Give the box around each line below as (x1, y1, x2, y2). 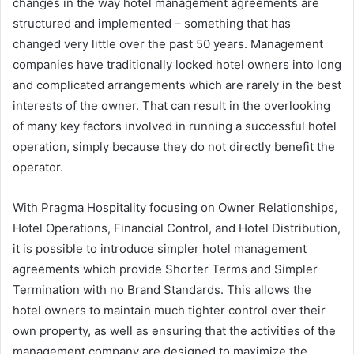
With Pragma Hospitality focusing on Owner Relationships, (13, 200, 337, 215)
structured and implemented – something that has (13, 16, 291, 31)
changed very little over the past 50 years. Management (13, 36, 323, 51)
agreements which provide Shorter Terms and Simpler (13, 262, 318, 277)
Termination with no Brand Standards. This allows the (13, 282, 311, 297)
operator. (13, 160, 63, 175)
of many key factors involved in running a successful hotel (13, 119, 337, 134)
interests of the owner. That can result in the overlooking (13, 98, 330, 113)
